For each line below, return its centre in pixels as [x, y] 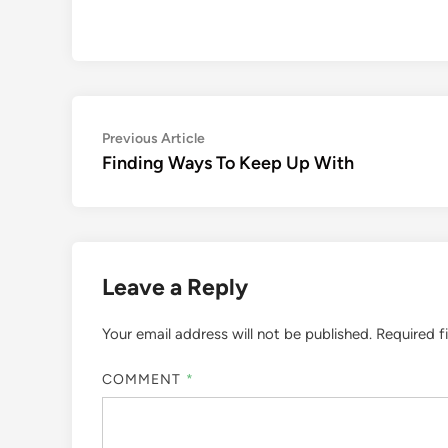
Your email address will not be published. [237, 334]
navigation [159, 171]
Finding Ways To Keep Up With [228, 163]
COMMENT [144, 379]
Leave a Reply [175, 287]
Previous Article [153, 138]
